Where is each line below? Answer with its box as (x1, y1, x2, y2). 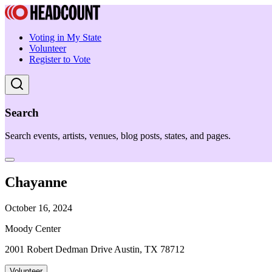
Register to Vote (29, 54, 90, 64)
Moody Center (5, 223, 61, 234)
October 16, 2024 (5, 203, 72, 214)
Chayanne (5, 174, 67, 191)
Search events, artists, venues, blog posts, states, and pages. (5, 131, 231, 141)
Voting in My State (29, 32, 101, 42)
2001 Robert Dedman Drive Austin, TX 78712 (5, 244, 185, 255)
